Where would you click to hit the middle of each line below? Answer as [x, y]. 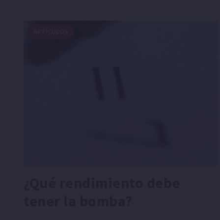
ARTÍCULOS [51, 31]
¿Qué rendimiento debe [102, 182]
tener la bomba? [78, 201]
